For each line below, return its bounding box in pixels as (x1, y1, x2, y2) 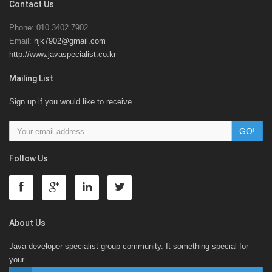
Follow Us (9, 154, 48, 163)
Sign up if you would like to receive (9, 97, 132, 106)
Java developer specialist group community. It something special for (9, 242, 248, 251)
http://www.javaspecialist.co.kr (9, 50, 116, 59)
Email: (9, 36, 34, 46)
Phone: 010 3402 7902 (9, 23, 88, 32)
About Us (9, 218, 46, 228)
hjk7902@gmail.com (34, 36, 106, 46)
